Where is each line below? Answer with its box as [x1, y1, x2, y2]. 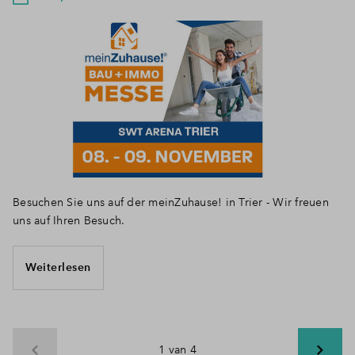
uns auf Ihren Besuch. [13, 212, 125, 227]
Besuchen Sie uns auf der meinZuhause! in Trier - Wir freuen [13, 194, 329, 209]
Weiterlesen [25, 260, 91, 274]
